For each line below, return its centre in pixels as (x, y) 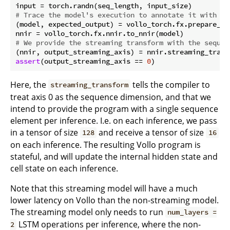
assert (28, 61)
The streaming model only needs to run (88, 212)
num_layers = (192, 212)
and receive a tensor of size (151, 132)
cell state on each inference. (64, 168)
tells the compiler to (170, 84)
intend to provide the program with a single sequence (114, 109)
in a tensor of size (45, 132)
